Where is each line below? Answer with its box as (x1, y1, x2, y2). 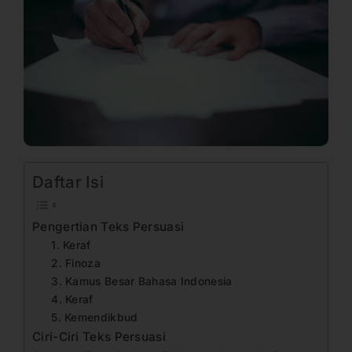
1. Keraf (51, 238, 94, 251)
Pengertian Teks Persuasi (32, 218, 188, 234)
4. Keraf (51, 292, 97, 306)
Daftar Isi (32, 171, 104, 192)
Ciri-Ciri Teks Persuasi (32, 328, 170, 344)
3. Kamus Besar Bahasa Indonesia (51, 274, 236, 288)
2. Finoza (51, 256, 104, 269)
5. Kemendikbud (51, 310, 141, 324)
